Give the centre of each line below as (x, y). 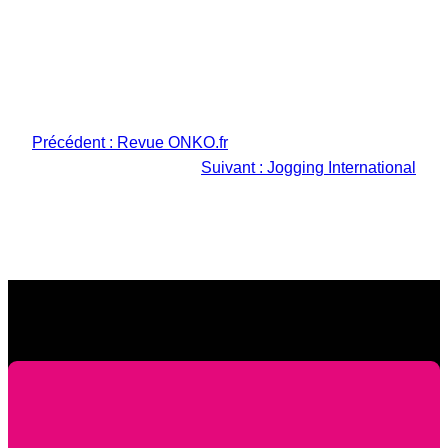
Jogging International (341, 168)
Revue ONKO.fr (172, 143)
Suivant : (232, 168)
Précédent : (72, 143)
